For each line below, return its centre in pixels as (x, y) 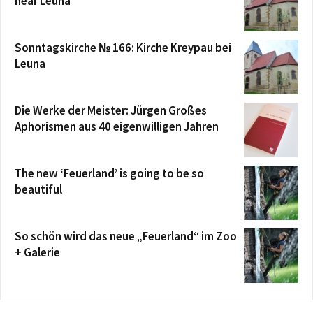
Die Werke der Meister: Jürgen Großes (111, 110)
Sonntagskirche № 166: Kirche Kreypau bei (123, 48)
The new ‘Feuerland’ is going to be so (109, 173)
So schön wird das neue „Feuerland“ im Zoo (126, 236)
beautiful (38, 189)
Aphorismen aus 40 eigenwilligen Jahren (117, 126)
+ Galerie (37, 252)
